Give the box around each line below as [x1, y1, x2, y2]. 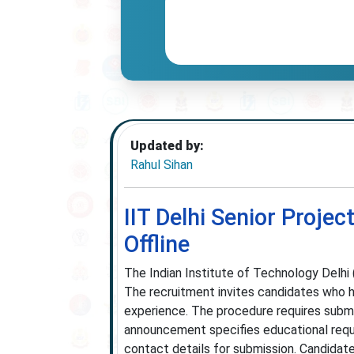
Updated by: [130, 138, 204, 153]
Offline [123, 231, 190, 258]
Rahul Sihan [130, 157, 193, 172]
